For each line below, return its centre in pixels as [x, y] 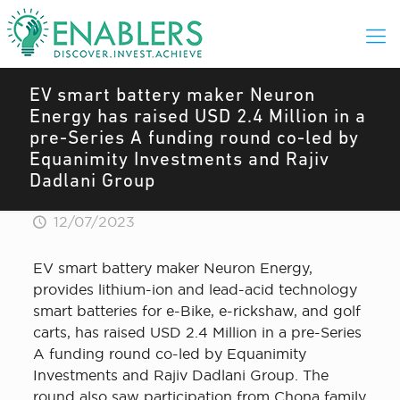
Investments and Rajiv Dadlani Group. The [180, 375]
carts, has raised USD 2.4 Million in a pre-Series [197, 332]
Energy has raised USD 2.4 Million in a [198, 117]
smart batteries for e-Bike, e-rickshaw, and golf [196, 311]
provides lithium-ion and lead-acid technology [195, 289]
